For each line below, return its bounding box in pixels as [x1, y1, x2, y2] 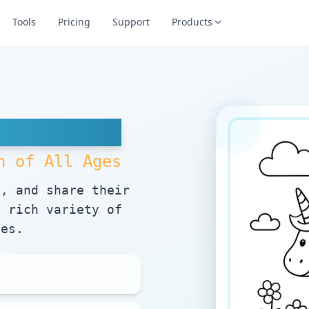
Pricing [57, 15, 90, 28]
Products [171, 15, 212, 28]
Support [112, 15, 150, 28]
